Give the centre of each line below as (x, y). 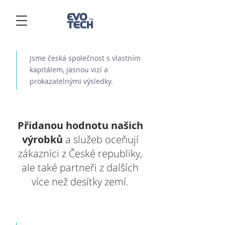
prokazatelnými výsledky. (71, 81)
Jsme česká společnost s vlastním (85, 58)
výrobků (42, 139)
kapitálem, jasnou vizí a (69, 70)
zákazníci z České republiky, (80, 153)
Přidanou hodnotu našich (80, 125)
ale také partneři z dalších (80, 167)
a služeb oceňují (100, 139)
